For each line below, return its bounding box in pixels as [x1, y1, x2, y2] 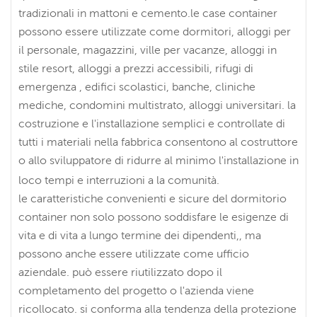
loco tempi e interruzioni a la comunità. [18, 173, 219, 186]
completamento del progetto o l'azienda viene [18, 283, 254, 296]
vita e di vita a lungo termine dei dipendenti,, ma [18, 228, 261, 241]
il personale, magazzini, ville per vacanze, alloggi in [18, 42, 277, 56]
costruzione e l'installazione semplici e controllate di [18, 116, 285, 129]
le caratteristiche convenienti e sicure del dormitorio [18, 191, 287, 204]
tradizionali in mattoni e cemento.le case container [18, 6, 277, 19]
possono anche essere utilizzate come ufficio [18, 246, 249, 260]
